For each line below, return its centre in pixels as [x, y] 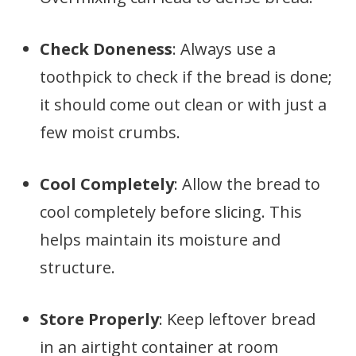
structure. [77, 267]
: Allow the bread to [247, 184]
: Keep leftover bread [237, 319]
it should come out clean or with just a [183, 104]
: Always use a [224, 49]
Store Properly [99, 319]
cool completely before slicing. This [171, 212]
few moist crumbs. [110, 132]
